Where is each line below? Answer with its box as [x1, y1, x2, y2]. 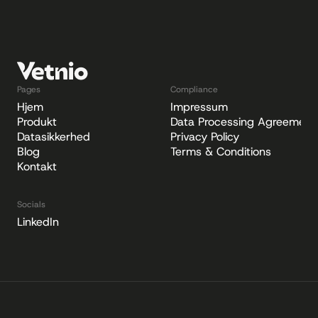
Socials [17, 199, 45, 210]
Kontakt [17, 159, 57, 174]
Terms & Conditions [170, 144, 271, 159]
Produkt [17, 114, 57, 129]
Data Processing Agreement [170, 114, 316, 129]
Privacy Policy [170, 129, 239, 144]
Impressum [170, 99, 228, 114]
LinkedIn [17, 214, 59, 229]
